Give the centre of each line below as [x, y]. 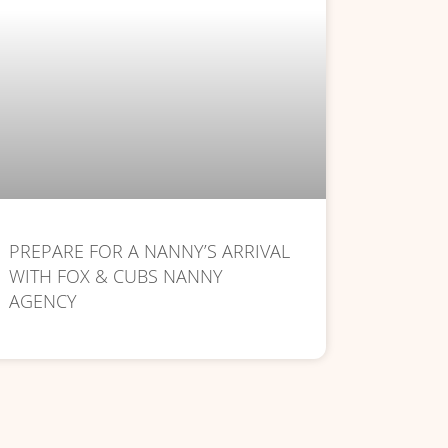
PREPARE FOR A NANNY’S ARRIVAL [150, 250]
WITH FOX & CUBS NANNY [116, 275]
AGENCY [43, 300]
